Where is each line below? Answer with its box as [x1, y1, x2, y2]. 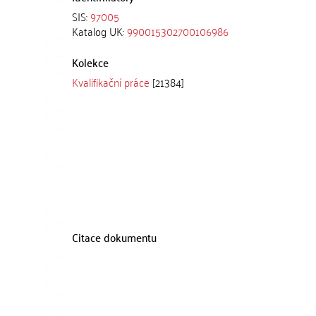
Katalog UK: [72, 20, 127, 41]
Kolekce [72, 51, 109, 72]
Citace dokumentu [72, 227, 157, 247]
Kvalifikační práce [72, 71, 150, 92]
